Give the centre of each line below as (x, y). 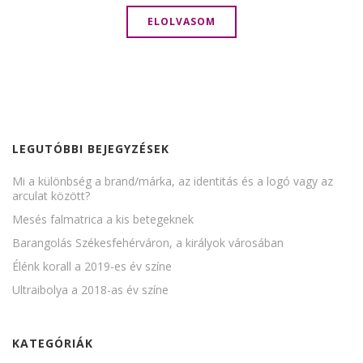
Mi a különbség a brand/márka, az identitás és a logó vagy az (173, 181)
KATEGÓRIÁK (53, 343)
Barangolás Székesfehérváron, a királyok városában (148, 242)
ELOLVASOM (181, 21)
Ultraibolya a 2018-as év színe (90, 289)
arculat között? (51, 195)
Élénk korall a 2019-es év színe (92, 266)
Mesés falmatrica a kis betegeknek (103, 219)
